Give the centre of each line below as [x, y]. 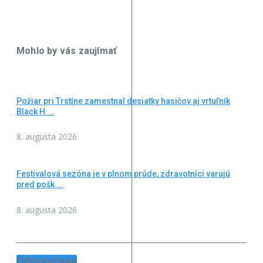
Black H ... [35, 111]
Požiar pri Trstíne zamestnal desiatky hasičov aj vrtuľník [123, 101]
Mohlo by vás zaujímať [67, 50]
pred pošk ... [40, 185]
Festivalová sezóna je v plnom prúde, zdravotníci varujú [123, 174]
